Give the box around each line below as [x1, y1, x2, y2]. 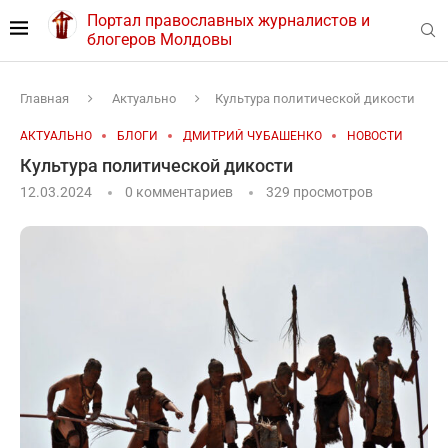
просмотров [290, 183, 373, 200]
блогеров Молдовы [86, 30, 232, 50]
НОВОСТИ [347, 128, 403, 143]
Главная [20, 90, 69, 106]
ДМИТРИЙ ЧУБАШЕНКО [183, 128, 322, 143]
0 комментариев [125, 183, 233, 200]
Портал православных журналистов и [86, 11, 370, 31]
